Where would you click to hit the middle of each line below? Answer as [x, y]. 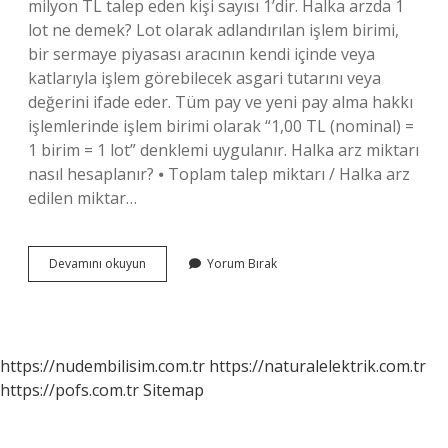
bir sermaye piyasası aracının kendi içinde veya [201, 54]
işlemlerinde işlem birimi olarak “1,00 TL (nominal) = [221, 126]
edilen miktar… [82, 198]
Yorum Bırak [242, 263]
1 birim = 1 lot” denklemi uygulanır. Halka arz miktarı [223, 150]
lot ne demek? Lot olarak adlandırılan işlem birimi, [213, 30]
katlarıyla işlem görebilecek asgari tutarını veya [204, 78]
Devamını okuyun [97, 263]
